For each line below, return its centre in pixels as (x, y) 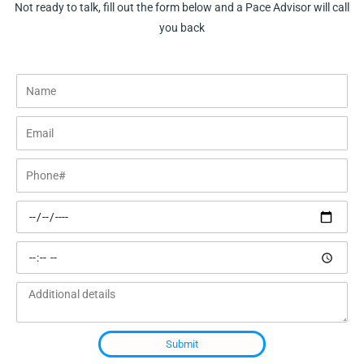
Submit (182, 344)
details (32, 313)
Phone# (35, 169)
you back (182, 28)
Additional (41, 292)
